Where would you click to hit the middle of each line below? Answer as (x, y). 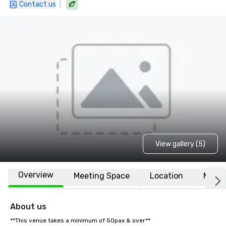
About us (28, 207)
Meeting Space (102, 176)
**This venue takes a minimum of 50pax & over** (80, 220)
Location (166, 176)
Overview (36, 175)
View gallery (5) (180, 144)
